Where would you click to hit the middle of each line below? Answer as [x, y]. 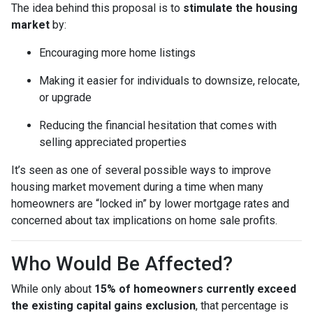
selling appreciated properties [113, 142]
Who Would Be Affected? [122, 263]
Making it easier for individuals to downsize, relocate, [169, 80]
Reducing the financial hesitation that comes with [158, 125]
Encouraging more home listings [117, 52]
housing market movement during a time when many [137, 187]
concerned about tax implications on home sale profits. [144, 220]
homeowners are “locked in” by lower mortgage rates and [150, 203]
